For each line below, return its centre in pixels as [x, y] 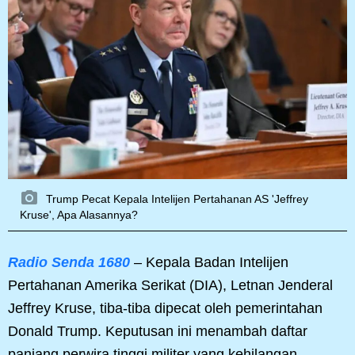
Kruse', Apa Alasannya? [79, 215]
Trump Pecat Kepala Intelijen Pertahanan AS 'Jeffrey [176, 199]
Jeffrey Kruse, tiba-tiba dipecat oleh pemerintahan [165, 309]
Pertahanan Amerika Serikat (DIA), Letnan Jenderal [170, 286]
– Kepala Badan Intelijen [209, 263]
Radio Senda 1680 [69, 263]
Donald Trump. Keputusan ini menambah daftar [158, 332]
